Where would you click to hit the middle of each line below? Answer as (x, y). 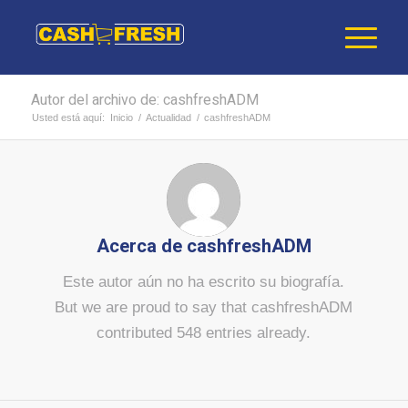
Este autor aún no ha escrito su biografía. (204, 282)
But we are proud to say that (153, 308)
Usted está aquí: (68, 117)
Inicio (121, 117)
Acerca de (141, 246)
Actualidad (168, 117)
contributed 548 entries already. (204, 333)
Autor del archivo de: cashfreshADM (144, 100)
